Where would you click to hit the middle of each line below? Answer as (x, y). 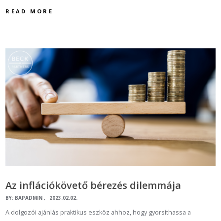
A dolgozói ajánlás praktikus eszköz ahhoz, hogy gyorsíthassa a (98, 213)
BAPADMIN (29, 198)
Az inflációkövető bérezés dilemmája (93, 185)
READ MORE (29, 11)
